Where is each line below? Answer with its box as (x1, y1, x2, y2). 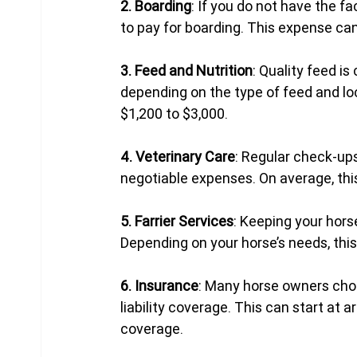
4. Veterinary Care (120, 147, 236, 166)
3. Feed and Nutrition (120, 61, 253, 80)
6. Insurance (120, 276, 199, 295)
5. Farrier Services (120, 211, 234, 230)
